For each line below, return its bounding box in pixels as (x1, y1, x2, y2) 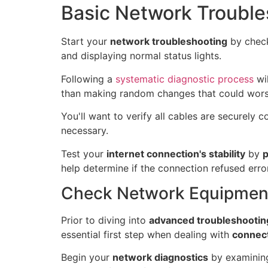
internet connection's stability (106, 147, 245, 160)
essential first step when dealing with (61, 229, 232, 241)
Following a (61, 72, 115, 85)
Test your (61, 147, 106, 160)
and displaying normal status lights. (61, 50, 221, 62)
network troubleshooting (110, 35, 227, 48)
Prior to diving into (61, 214, 149, 227)
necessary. (61, 124, 108, 137)
